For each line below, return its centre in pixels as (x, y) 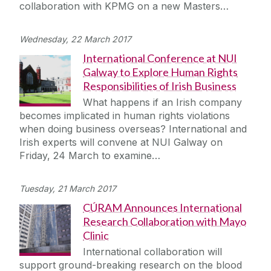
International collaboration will (152, 252)
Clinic (96, 236)
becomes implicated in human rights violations (125, 116)
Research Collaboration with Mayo (165, 222)
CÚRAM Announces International (162, 208)
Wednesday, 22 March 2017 (75, 39)
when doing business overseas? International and (133, 129)
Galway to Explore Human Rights (160, 72)
